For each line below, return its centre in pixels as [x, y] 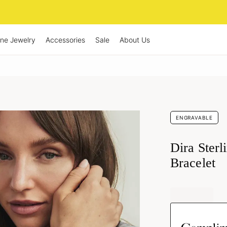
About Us [135, 40]
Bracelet [193, 163]
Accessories [65, 40]
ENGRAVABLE [194, 118]
